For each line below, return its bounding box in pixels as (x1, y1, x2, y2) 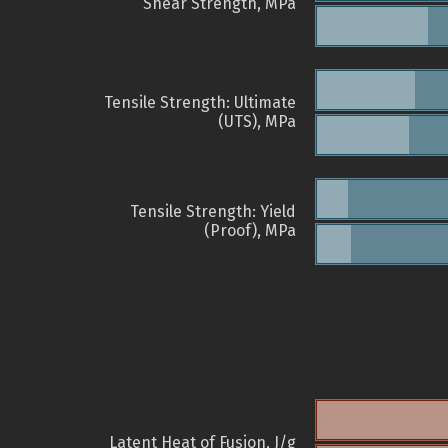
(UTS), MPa (218, 112, 296, 132)
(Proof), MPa (204, 221, 296, 241)
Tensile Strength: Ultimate (104, 93, 296, 113)
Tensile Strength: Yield (130, 202, 296, 222)
